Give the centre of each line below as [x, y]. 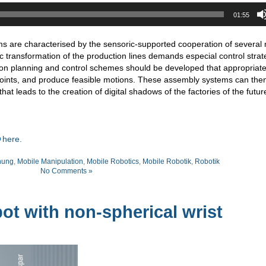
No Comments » [66, 171]
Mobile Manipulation [50, 162]
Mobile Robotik [167, 162]
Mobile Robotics [113, 162]
